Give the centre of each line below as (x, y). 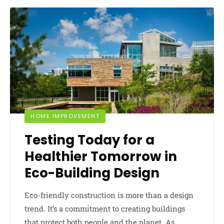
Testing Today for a (89, 140)
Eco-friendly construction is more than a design (109, 195)
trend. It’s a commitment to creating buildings (105, 208)
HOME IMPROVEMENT (65, 116)
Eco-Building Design (92, 173)
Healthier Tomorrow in (101, 156)
